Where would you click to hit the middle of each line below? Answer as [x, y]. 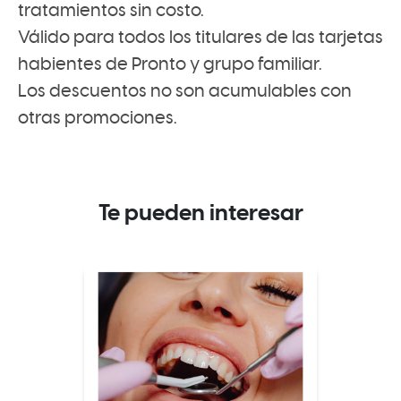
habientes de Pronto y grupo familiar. [170, 64]
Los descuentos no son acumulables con [184, 91]
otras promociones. [97, 118]
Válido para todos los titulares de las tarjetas [200, 38]
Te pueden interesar [200, 213]
